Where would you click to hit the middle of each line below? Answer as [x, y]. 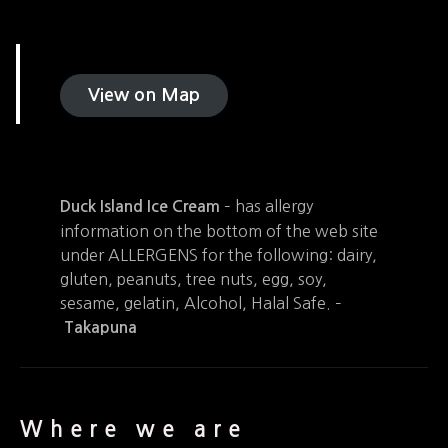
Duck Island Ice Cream [140, 206]
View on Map [144, 94]
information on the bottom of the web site [219, 230]
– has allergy [266, 205]
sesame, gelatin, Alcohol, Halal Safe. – [201, 302]
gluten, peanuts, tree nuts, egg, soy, [193, 278]
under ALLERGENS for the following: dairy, [218, 254]
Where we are [134, 428]
